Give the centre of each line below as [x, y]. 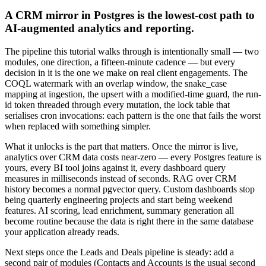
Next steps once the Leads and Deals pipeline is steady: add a [119, 252]
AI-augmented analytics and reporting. [99, 28]
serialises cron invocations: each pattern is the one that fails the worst [133, 115]
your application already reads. [62, 232]
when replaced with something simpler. [78, 126]
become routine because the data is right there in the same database [129, 221]
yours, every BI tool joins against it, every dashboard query [115, 167]
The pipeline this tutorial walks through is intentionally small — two [132, 51]
